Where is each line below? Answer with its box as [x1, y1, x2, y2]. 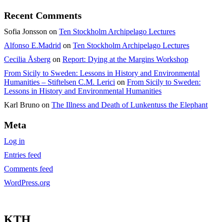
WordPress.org [4, 178, 50, 187]
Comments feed [4, 164, 53, 173]
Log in [4, 136, 25, 145]
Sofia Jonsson [4, 27, 47, 36]
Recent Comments [4, 10, 82, 21]
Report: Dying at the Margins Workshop [62, 55, 188, 64]
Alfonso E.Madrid [4, 41, 61, 50]
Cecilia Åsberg [4, 55, 51, 64]
